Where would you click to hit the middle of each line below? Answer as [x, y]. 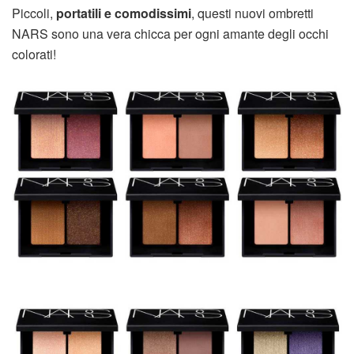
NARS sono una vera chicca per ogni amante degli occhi [170, 34]
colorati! [34, 55]
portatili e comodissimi [124, 13]
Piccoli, [34, 13]
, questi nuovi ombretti [252, 13]
